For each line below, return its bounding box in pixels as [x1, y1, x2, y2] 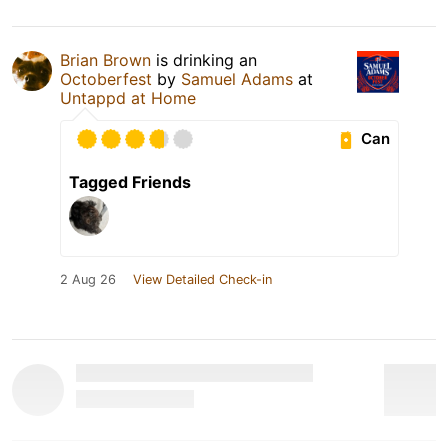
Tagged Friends [69, 171, 191, 192]
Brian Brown [60, 49, 151, 70]
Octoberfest [60, 68, 152, 89]
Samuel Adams [181, 68, 293, 89]
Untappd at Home [60, 87, 196, 108]
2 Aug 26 [60, 271, 116, 287]
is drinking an [151, 49, 257, 70]
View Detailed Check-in [133, 271, 272, 287]
